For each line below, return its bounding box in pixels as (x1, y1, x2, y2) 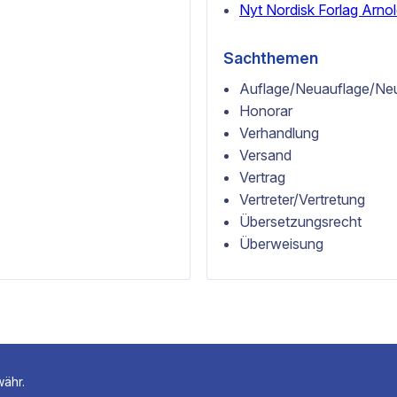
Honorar (239, 101, 292, 120)
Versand (239, 145, 292, 164)
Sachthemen (223, 48, 318, 67)
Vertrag (239, 167, 285, 186)
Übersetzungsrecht (239, 212, 362, 230)
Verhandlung (239, 123, 319, 142)
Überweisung (239, 234, 323, 253)
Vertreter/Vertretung (239, 190, 365, 208)
